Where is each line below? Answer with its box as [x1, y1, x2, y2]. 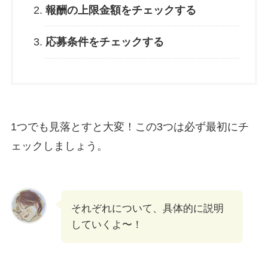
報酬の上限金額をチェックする [45, 4, 196, 16]
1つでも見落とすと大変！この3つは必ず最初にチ [10, 120, 249, 133]
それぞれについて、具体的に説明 [71, 202, 224, 214]
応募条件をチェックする [45, 36, 164, 48]
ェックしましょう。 [10, 139, 108, 152]
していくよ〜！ [71, 218, 142, 230]
